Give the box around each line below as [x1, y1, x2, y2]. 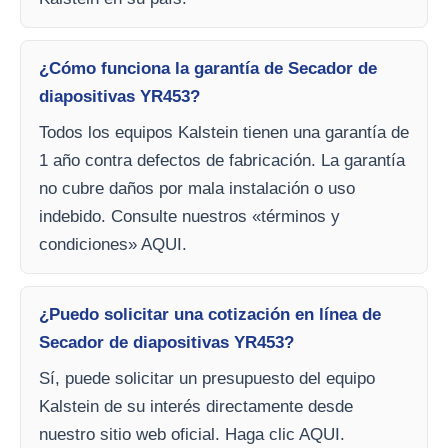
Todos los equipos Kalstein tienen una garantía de [39, 122, 409, 142]
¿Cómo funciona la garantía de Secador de [39, 58, 377, 78]
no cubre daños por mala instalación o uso [39, 178, 355, 198]
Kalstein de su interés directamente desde [39, 396, 353, 416]
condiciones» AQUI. [39, 234, 187, 254]
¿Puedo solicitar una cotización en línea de [39, 304, 381, 324]
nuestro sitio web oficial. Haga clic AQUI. [39, 424, 345, 444]
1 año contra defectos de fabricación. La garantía [39, 150, 405, 170]
